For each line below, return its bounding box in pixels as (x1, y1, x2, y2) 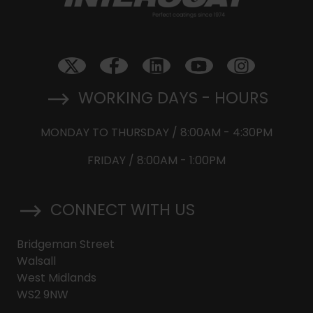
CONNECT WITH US (50, 198, 196, 221)
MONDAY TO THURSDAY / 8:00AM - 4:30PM (41, 124, 272, 141)
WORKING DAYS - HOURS (78, 87, 269, 109)
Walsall (17, 253, 56, 270)
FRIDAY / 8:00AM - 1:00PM (87, 152, 226, 169)
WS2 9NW (17, 286, 68, 303)
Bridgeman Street (17, 236, 115, 253)
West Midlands (17, 270, 96, 286)
